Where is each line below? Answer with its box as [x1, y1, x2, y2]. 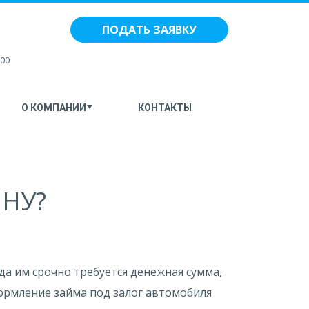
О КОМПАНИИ [21, 102, 86, 113]
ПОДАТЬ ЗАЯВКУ [102, 22, 197, 37]
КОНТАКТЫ [138, 102, 192, 113]
